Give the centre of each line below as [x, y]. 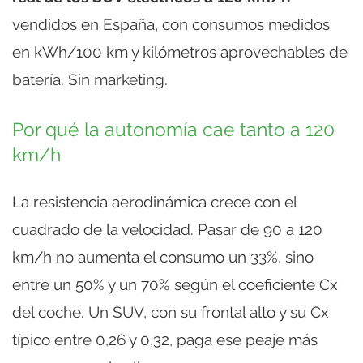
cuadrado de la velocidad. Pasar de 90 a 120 [167, 229]
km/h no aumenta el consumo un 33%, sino [163, 256]
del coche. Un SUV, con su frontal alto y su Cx [171, 312]
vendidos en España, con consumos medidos [171, 24]
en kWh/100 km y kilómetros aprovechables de [180, 51]
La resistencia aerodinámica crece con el [154, 201]
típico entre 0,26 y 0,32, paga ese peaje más [165, 339]
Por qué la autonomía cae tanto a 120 [173, 129]
